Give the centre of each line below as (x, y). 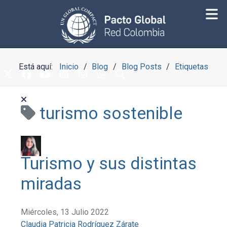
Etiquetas (191, 67)
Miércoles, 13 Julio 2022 (65, 212)
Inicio (69, 67)
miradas (51, 184)
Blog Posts (141, 67)
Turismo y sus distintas (109, 163)
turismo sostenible (111, 113)
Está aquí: (38, 67)
